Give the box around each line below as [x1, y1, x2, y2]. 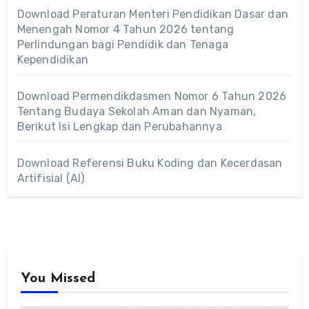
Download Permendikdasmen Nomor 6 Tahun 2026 [17, 89, 287, 103]
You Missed [20, 271, 95, 286]
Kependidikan [17, 52, 88, 66]
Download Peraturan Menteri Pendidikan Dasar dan [17, 7, 288, 21]
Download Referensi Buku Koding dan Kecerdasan [17, 156, 283, 170]
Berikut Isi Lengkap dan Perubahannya [17, 119, 222, 133]
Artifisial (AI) [17, 171, 85, 185]
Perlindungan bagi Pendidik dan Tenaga [17, 37, 228, 51]
